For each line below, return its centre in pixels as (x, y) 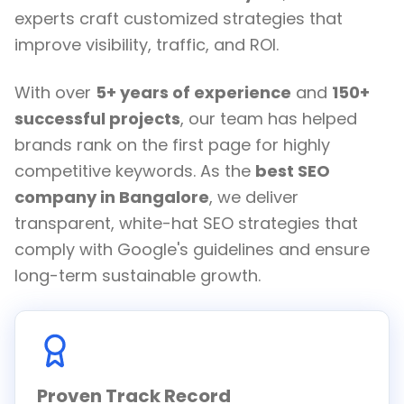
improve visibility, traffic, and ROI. (147, 45)
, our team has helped (269, 119)
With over (55, 92)
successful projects (97, 119)
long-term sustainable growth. (138, 275)
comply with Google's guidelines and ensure (192, 249)
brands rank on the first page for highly (172, 145)
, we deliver (254, 197)
